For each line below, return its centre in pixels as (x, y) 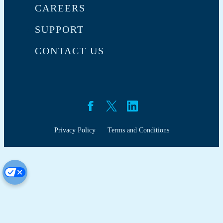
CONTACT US (70, 51)
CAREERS (60, 8)
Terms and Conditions (138, 130)
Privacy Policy (75, 130)
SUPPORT (59, 29)
